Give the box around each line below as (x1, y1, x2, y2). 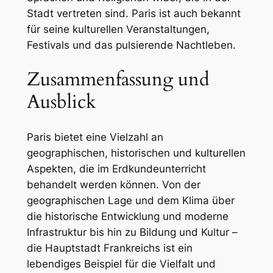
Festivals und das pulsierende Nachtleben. (26, 38, 236, 51)
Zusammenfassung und (26, 66, 210, 93)
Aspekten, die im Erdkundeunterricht (26, 163, 206, 175)
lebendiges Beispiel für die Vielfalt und (26, 258, 216, 271)
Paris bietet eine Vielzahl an (26, 131, 163, 144)
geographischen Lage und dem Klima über (26, 194, 235, 207)
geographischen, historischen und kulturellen (26, 147, 246, 160)
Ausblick (26, 89, 96, 115)
